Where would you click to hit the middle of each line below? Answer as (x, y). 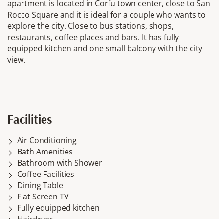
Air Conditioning (47, 140)
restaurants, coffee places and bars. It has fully (93, 37)
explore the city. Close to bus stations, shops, (90, 26)
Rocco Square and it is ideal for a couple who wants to (107, 14)
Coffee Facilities (46, 174)
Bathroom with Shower (60, 163)
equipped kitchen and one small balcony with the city (105, 48)
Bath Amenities (45, 151)
